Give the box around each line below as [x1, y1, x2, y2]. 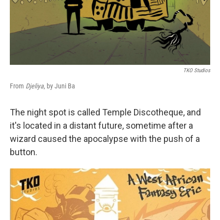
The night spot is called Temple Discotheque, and [10, 107, 201, 117]
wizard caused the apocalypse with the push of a [10, 133, 200, 144]
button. [10, 146, 37, 157]
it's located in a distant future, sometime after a [10, 120, 193, 131]
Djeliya [26, 82, 44, 90]
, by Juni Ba [44, 82, 75, 90]
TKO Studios [183, 67, 210, 74]
